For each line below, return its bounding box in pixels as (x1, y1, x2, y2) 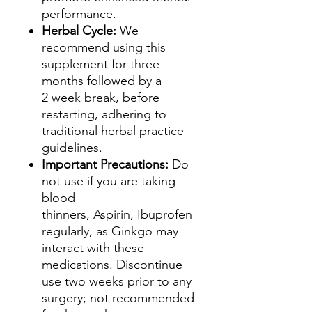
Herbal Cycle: (42, 23, 116, 38)
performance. (42, 6, 116, 22)
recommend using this (42, 40, 166, 55)
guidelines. (42, 140, 102, 155)
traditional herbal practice (42, 123, 184, 139)
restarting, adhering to (42, 107, 166, 122)
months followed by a (42, 73, 162, 88)
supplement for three (42, 56, 159, 72)
